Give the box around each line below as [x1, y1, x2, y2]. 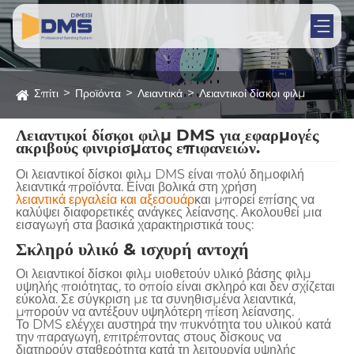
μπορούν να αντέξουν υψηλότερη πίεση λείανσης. [16, 303, 294, 319]
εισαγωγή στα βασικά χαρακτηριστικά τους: [16, 217, 254, 232]
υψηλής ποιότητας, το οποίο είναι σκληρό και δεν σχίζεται [16, 278, 335, 294]
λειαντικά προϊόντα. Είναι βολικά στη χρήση [16, 179, 257, 194]
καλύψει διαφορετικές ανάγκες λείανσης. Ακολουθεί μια [16, 204, 322, 220]
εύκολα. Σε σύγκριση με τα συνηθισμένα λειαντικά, [16, 291, 296, 307]
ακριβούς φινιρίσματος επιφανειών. [16, 138, 260, 158]
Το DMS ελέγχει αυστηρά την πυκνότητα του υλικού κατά [16, 316, 331, 332]
